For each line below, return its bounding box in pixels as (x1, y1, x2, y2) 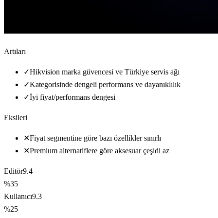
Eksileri (4, 113, 27, 122)
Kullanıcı (4, 192, 32, 200)
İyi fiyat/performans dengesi (30, 92, 115, 101)
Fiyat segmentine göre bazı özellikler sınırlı (30, 133, 161, 142)
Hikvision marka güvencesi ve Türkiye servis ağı (30, 67, 180, 76)
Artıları (4, 47, 26, 55)
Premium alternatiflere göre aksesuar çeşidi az (30, 146, 169, 155)
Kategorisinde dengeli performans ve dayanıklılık (30, 80, 181, 89)
